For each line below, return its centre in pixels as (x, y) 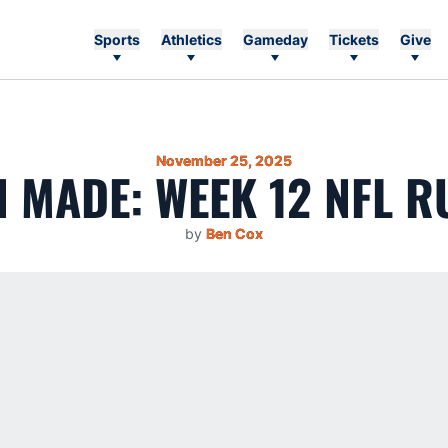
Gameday (275, 39)
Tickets (353, 39)
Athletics (191, 39)
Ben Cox (234, 233)
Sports (116, 39)
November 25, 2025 (224, 160)
